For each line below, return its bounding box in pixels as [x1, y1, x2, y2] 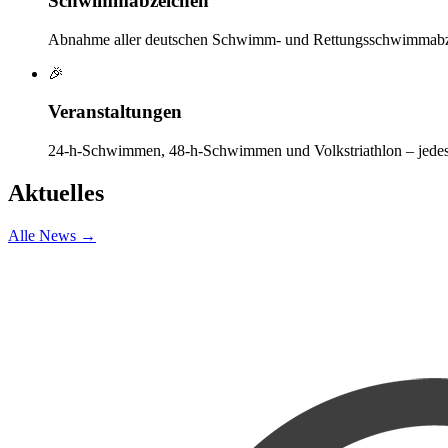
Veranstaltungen [48, 101, 182, 123]
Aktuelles [8, 179, 104, 206]
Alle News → [8, 226, 96, 244]
